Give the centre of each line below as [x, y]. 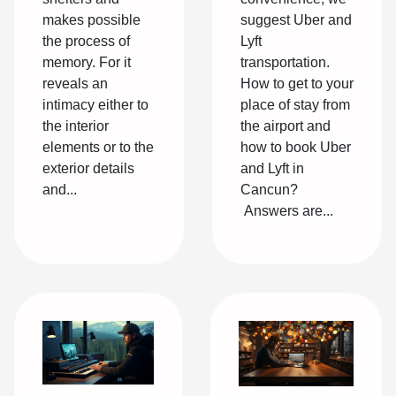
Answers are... [287, 210]
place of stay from [295, 104]
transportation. [287, 62]
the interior [76, 126]
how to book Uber [296, 147]
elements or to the [98, 147]
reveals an [75, 83]
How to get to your [297, 83]
